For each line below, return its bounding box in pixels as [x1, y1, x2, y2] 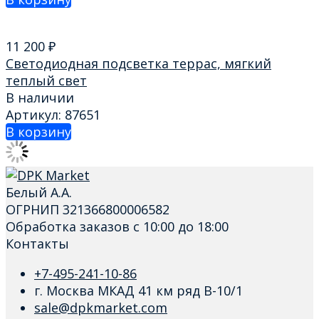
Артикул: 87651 [6, 106, 100, 124]
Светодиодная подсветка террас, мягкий [6, 54, 271, 72]
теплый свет [6, 71, 87, 89]
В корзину [6, 123, 71, 141]
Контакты [6, 235, 69, 253]
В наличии [6, 89, 74, 107]
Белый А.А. [6, 184, 72, 202]
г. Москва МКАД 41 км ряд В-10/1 [34, 282, 243, 300]
